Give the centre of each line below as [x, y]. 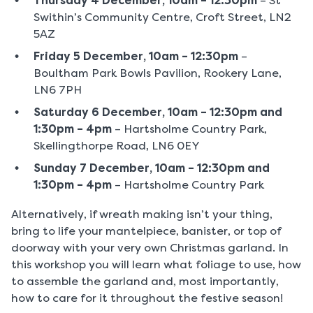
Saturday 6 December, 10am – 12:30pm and [158, 112]
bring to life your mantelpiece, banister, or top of [146, 231]
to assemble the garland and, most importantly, [145, 282]
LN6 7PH [58, 90]
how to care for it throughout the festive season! [148, 298]
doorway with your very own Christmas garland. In [150, 248]
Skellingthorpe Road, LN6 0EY [117, 146]
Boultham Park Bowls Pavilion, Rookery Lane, [158, 73]
